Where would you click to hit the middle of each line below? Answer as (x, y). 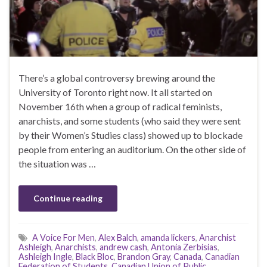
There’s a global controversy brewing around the (117, 78)
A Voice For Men (63, 238)
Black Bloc (95, 257)
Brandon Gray (144, 257)
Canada (187, 257)
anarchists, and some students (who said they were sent (130, 121)
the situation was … (57, 164)
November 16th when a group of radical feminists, (120, 107)
